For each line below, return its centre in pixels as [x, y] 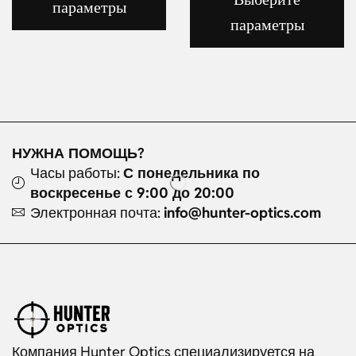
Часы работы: [77, 173]
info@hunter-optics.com [242, 213]
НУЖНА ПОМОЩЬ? [80, 153]
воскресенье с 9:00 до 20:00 [132, 193]
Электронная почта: [97, 213]
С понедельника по [192, 173]
